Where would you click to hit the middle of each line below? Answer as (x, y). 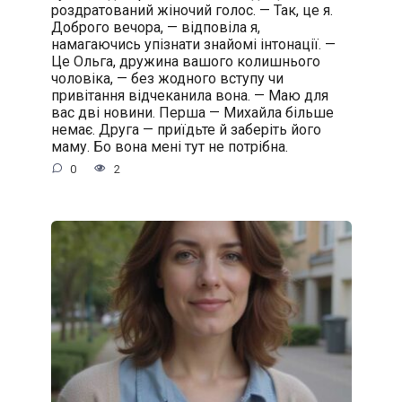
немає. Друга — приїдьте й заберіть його (186, 129)
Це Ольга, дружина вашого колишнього (185, 61)
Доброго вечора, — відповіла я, (155, 27)
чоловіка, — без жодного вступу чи (167, 78)
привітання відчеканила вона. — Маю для (189, 95)
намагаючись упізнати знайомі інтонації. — (193, 44)
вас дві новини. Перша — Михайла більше (192, 112)
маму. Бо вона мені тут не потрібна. (169, 146)
